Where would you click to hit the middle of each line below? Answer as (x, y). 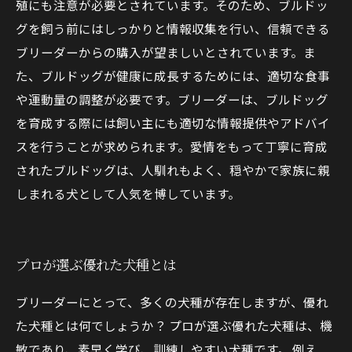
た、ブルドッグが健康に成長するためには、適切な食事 (173, 75)
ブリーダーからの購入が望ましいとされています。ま (166, 52)
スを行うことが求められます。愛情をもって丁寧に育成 (172, 146)
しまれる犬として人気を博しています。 (128, 193)
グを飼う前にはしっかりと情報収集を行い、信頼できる (173, 28)
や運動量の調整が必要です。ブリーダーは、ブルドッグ (172, 99)
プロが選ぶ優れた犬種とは (96, 264)
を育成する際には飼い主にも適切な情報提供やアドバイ (173, 123)
